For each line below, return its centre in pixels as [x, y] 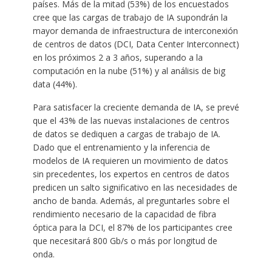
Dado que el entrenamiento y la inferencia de [121, 147]
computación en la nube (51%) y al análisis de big [129, 70]
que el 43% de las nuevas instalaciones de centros [131, 120]
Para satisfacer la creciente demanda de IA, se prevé [136, 107]
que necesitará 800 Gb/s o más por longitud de [125, 240]
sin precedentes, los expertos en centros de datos [131, 174]
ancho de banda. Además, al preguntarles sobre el [131, 200]
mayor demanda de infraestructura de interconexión [135, 30]
